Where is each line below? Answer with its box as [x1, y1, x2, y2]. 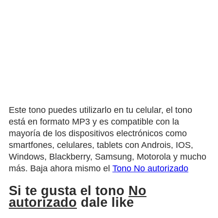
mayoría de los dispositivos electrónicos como [9, 128, 187, 138]
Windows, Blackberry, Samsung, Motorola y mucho [9, 151, 206, 162]
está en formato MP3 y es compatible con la [9, 116, 179, 127]
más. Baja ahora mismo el [9, 163, 112, 173]
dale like [77, 195, 134, 210]
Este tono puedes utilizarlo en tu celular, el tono [9, 105, 192, 115]
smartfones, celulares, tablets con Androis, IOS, [9, 140, 193, 150]
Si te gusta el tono [9, 183, 128, 199]
